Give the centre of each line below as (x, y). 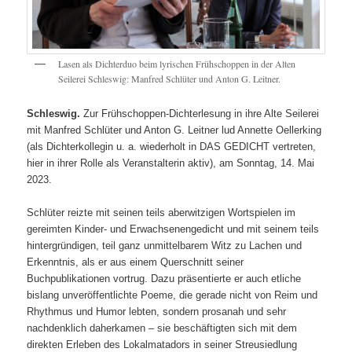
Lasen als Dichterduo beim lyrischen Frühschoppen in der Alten (177, 63)
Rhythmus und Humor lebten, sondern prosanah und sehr (157, 312)
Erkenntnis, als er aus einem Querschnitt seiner (136, 262)
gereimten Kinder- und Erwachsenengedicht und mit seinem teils (173, 229)
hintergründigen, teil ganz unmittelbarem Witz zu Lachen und (165, 246)
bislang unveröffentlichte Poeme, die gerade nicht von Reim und (172, 295)
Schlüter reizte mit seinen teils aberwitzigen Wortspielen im (161, 213)
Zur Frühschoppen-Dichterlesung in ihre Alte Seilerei (200, 114)
